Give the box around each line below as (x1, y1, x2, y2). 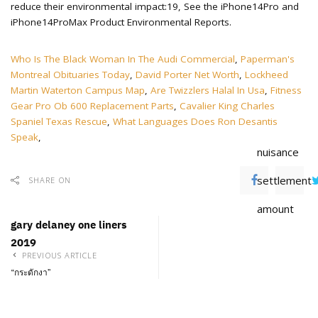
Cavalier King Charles (180, 99, 275, 112)
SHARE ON (29, 175, 71, 185)
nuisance (256, 145, 299, 159)
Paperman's (241, 53, 295, 65)
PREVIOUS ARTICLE (22, 250, 98, 261)
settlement (256, 173, 312, 187)
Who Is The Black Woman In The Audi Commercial (11, 53, 235, 65)
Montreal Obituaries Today (11, 68, 130, 81)
